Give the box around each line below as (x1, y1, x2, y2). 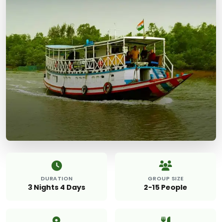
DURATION (40, 174, 73, 182)
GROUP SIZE (147, 174, 184, 182)
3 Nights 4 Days (28, 182, 85, 192)
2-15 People (144, 182, 187, 192)
